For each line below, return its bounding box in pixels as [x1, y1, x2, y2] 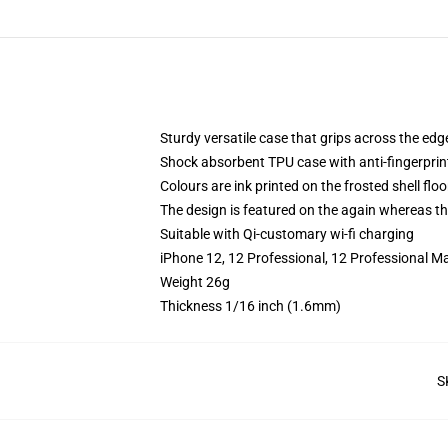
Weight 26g [160, 274, 230, 290]
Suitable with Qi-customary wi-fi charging [160, 226, 414, 242]
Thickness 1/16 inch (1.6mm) [160, 298, 341, 314]
